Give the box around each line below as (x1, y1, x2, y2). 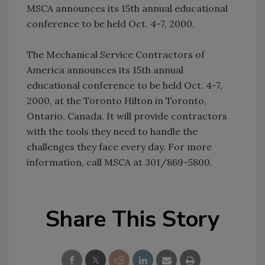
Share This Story (46, 204, 219, 234)
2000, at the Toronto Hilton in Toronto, (27, 95, 206, 106)
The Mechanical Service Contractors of (27, 49, 205, 60)
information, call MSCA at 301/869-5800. (27, 156, 212, 168)
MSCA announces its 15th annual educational (27, 2, 228, 14)
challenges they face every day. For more (27, 141, 212, 153)
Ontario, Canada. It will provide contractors (27, 110, 227, 122)
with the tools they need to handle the (27, 125, 198, 137)
